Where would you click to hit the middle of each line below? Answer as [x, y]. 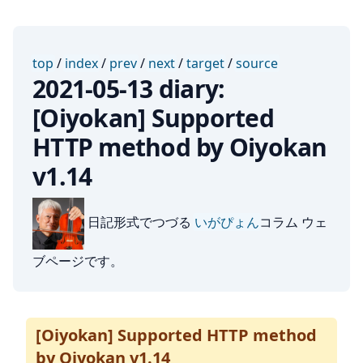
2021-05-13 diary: [129, 89]
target [205, 63]
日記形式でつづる [139, 222]
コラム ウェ [293, 222]
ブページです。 [78, 261]
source [257, 63]
